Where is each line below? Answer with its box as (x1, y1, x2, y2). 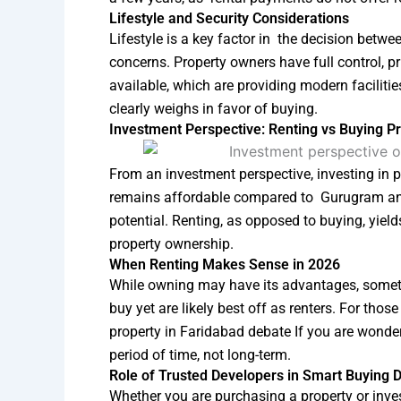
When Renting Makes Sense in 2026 (109, 256, 340, 274)
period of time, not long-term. (109, 346, 291, 364)
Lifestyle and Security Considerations (109, 9, 349, 27)
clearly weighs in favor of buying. (109, 99, 318, 117)
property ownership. (109, 235, 234, 253)
